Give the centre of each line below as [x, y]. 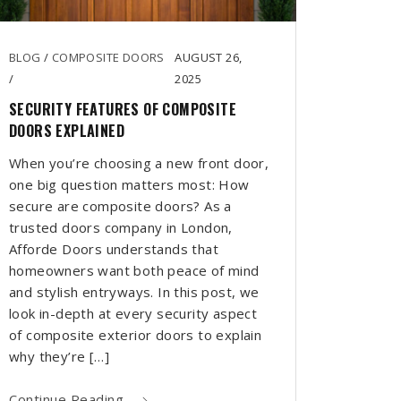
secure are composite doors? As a [120, 206]
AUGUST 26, [209, 58]
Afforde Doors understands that [114, 249]
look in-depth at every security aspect [133, 314]
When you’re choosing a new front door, [139, 163]
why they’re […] [60, 357]
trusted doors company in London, [121, 228]
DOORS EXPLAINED [67, 131]
